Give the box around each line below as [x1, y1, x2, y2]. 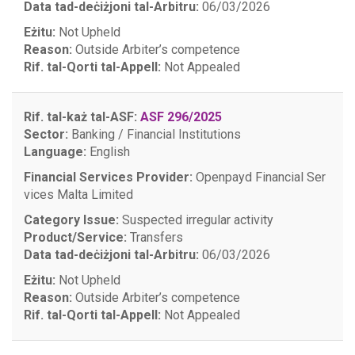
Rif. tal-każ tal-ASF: [24, 109, 137, 124]
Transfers [127, 230, 183, 245]
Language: [24, 144, 86, 159]
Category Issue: [24, 212, 119, 227]
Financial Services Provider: [24, 170, 193, 185]
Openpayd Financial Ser [196, 170, 326, 185]
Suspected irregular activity [119, 212, 273, 227]
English [86, 144, 130, 159]
